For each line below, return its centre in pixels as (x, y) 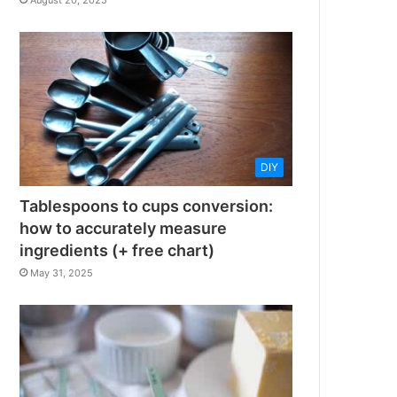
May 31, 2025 (62, 272)
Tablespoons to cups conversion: (147, 206)
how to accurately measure (124, 228)
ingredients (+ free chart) (117, 250)
